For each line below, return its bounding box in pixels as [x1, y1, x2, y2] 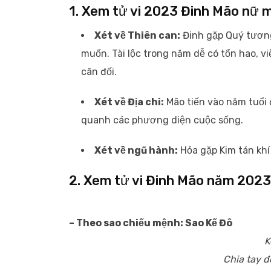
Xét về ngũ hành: [94, 145, 178, 156]
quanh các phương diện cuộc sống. [81, 114, 243, 126]
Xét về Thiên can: [94, 30, 180, 41]
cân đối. [81, 66, 117, 77]
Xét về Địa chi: [94, 96, 164, 108]
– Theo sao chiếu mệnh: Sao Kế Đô [69, 217, 232, 229]
